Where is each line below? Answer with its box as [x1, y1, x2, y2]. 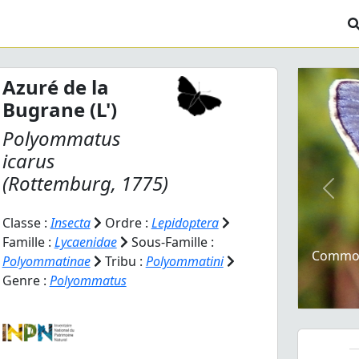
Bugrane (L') [2, 96, 117, 123]
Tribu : [101, 252, 146, 270]
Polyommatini [145, 252, 224, 270]
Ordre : [101, 214, 151, 232]
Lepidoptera [151, 214, 219, 232]
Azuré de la [2, 74, 109, 100]
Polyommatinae [2, 252, 91, 270]
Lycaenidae [54, 233, 117, 251]
